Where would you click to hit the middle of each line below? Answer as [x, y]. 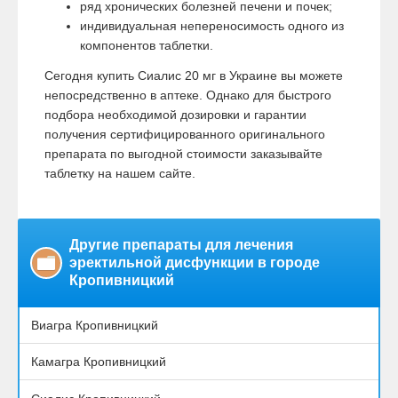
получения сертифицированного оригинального [185, 134]
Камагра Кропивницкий [99, 362]
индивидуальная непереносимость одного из [212, 25]
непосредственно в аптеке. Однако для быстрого [188, 95]
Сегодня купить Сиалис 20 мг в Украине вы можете [194, 75]
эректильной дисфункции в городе [195, 262]
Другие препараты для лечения [181, 244]
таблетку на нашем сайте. [120, 173]
